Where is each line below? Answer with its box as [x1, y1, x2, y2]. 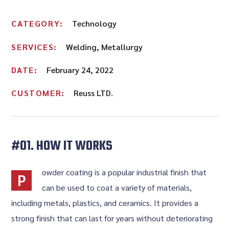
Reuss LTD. [74, 87, 113, 98]
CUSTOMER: [11, 87, 68, 98]
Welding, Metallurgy [66, 41, 143, 52]
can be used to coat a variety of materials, [42, 182, 192, 193]
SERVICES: [11, 41, 60, 52]
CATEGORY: [11, 18, 66, 29]
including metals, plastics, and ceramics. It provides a [11, 197, 199, 208]
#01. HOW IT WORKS [11, 136, 113, 156]
